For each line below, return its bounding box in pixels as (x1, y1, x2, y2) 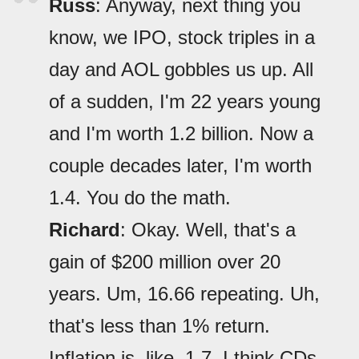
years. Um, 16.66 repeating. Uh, (49, 283, 320, 305)
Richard (49, 219, 120, 241)
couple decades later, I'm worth (49, 155, 312, 177)
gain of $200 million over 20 (49, 251, 280, 273)
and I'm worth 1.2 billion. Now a (49, 123, 313, 145)
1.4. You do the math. (49, 187, 231, 209)
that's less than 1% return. (49, 315, 270, 337)
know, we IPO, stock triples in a (49, 26, 315, 49)
